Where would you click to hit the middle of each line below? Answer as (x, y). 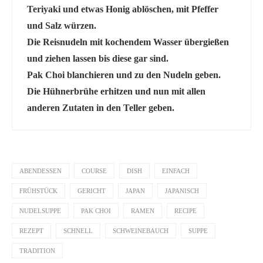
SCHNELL (78, 230)
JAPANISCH (182, 190)
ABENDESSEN (41, 171)
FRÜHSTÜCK (38, 190)
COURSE (94, 171)
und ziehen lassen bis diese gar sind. (98, 58)
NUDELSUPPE (40, 210)
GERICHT (92, 190)
